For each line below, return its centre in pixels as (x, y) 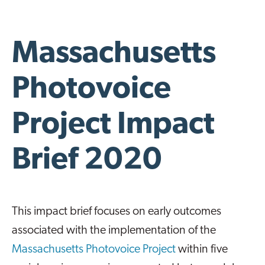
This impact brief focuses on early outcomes (117, 212)
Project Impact (113, 126)
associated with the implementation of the (114, 231)
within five (202, 250)
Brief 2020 (87, 161)
